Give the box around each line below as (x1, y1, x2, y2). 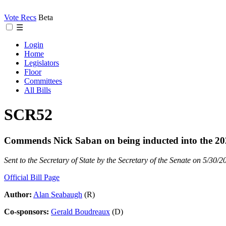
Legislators (24, 59, 59, 67)
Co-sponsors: (4, 207, 49, 216)
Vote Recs (4, 13, 36, 22)
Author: (4, 190, 32, 199)
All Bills (24, 86, 51, 94)
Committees (24, 77, 62, 85)
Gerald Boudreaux (51, 207, 110, 216)
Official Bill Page (4, 173, 60, 182)
